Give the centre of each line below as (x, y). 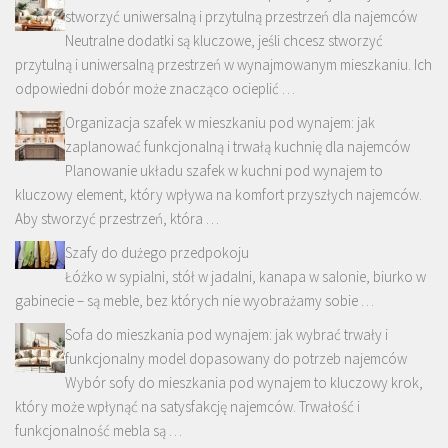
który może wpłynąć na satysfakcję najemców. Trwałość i (187, 406)
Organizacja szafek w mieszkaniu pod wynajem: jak (220, 122)
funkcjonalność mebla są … (98, 430)
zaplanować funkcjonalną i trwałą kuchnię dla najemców (237, 146)
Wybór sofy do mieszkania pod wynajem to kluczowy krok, (244, 382)
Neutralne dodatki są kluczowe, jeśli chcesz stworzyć (224, 40)
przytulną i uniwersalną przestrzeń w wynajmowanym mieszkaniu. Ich (223, 64)
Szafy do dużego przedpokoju (157, 252)
